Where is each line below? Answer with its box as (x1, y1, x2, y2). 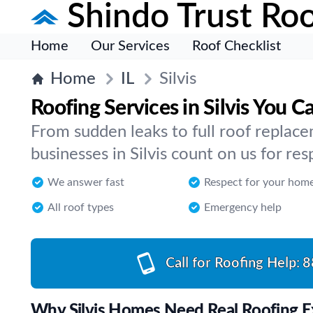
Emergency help (204, 202, 282, 213)
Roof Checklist (192, 39, 281, 53)
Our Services (91, 39, 170, 53)
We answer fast (48, 177, 124, 188)
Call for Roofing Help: (166, 256, 300, 270)
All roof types (48, 202, 114, 213)
